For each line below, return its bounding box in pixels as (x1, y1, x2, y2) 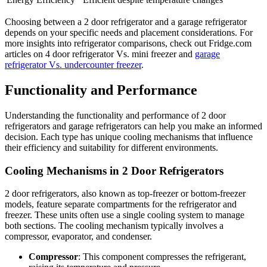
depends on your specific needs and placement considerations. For (5, 27, 253, 38)
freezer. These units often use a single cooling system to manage (5, 210, 244, 221)
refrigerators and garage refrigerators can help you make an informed (5, 121, 262, 131)
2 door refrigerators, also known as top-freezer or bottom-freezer (5, 188, 246, 199)
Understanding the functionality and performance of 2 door (5, 110, 226, 120)
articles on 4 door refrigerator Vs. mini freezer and (5, 49, 195, 60)
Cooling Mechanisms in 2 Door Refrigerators (5, 164, 223, 177)
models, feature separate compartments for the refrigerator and (5, 199, 237, 210)
